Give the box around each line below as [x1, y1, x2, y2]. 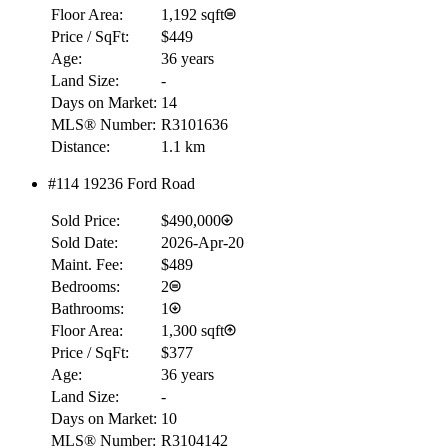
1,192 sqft [161, 5, 224, 23]
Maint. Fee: [51, 255, 123, 273]
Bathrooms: [51, 299, 124, 317]
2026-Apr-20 [161, 233, 244, 251]
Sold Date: [51, 233, 118, 251]
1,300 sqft [161, 321, 224, 339]
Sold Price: [51, 211, 120, 229]
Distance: [51, 137, 110, 155]
